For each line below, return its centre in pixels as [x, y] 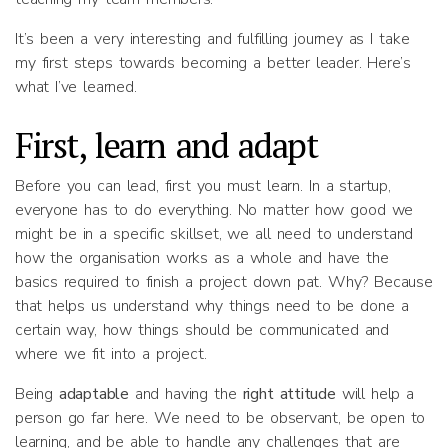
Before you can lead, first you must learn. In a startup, [203, 186]
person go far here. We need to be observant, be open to [220, 418]
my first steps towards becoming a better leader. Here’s [213, 63]
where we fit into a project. [111, 354]
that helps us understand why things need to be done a [212, 306]
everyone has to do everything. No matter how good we [214, 210]
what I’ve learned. [76, 87]
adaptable [96, 394]
